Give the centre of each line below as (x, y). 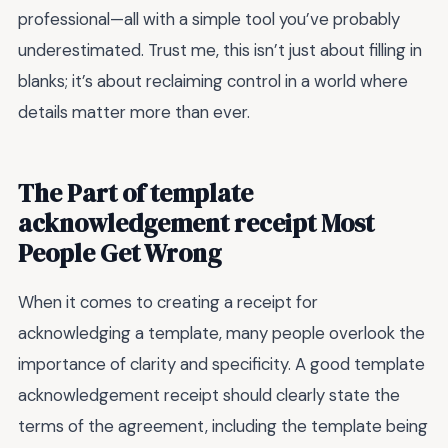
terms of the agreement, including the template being (223, 426)
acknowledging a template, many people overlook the (221, 333)
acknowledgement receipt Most (196, 223)
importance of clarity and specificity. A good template (221, 364)
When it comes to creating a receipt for (168, 302)
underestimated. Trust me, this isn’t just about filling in (220, 50)
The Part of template (135, 193)
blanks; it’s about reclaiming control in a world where (213, 81)
